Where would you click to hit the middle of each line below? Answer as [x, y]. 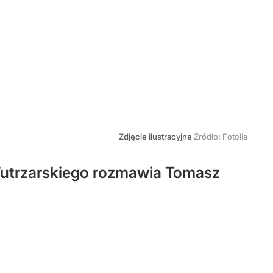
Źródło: [208, 136]
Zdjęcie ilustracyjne [156, 136]
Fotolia [235, 136]
